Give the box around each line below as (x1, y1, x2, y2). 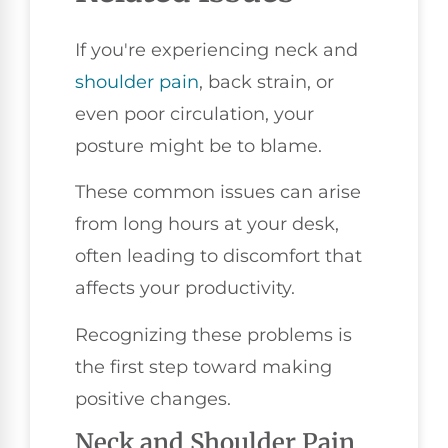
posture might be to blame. (75, 134, 322, 157)
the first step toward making (75, 355, 332, 378)
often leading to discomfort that (75, 245, 362, 268)
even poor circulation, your (75, 102, 314, 125)
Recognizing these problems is (75, 323, 352, 346)
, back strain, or (199, 70, 334, 93)
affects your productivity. (75, 277, 295, 300)
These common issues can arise (75, 181, 361, 204)
